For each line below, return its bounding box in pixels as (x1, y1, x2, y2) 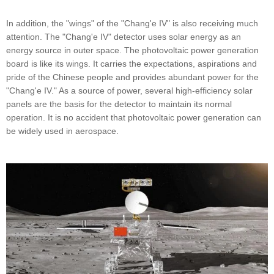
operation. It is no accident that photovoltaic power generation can (6, 113, 261, 123)
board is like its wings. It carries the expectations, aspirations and (6, 59, 257, 69)
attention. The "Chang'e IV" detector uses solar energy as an (6, 32, 241, 42)
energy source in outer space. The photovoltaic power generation (6, 45, 259, 56)
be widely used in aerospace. (6, 126, 119, 136)
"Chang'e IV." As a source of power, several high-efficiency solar (6, 86, 253, 96)
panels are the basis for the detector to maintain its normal (6, 99, 232, 109)
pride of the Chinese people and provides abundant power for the (6, 72, 259, 83)
